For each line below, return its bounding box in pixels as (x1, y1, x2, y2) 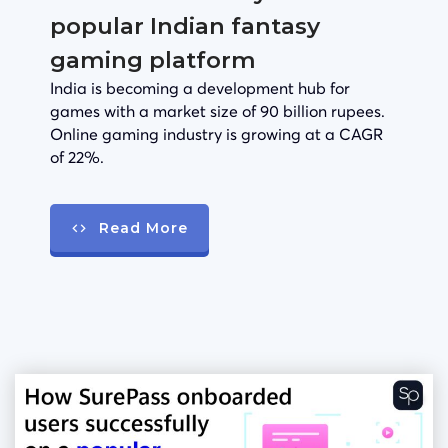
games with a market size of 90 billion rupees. (50, 100, 385, 121)
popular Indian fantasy (50, 11, 320, 40)
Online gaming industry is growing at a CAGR (50, 123, 383, 144)
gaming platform (50, 45, 256, 74)
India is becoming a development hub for (50, 77, 350, 98)
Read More (99, 218, 188, 237)
